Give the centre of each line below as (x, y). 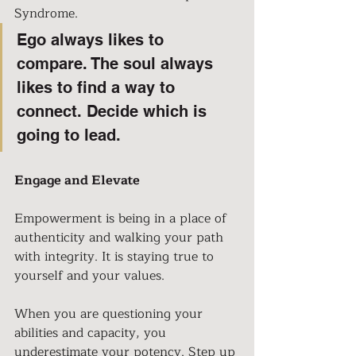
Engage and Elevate (77, 180)
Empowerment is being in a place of (122, 218)
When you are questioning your (110, 313)
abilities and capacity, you (92, 333)
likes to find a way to (98, 87)
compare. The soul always (117, 63)
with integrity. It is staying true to (116, 256)
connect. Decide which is (114, 111)
